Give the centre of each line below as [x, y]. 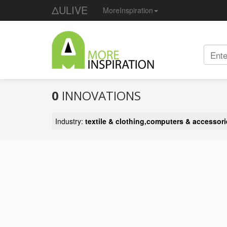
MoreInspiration [128, 10]
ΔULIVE [70, 10]
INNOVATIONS [100, 96]
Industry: [70, 121]
